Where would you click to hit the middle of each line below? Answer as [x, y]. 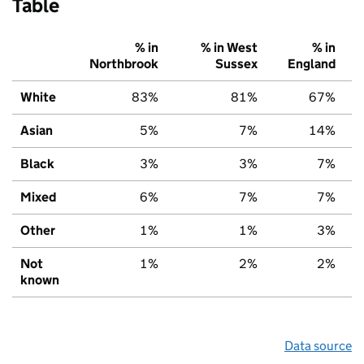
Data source [318, 345]
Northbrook [124, 63]
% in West [229, 47]
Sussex [236, 63]
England [312, 63]
